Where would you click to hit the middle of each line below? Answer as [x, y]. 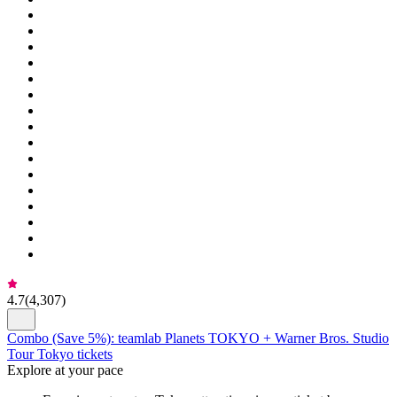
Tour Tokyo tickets [60, 354]
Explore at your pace [65, 370]
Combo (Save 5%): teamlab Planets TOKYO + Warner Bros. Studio [198, 338]
